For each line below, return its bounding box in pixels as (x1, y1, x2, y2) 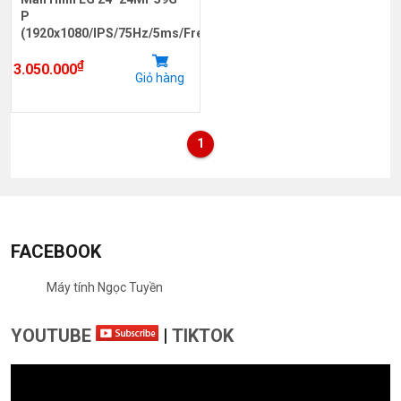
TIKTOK (172, 324, 234, 346)
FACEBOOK (11, 240, 101, 262)
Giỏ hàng (135, 70, 184, 85)
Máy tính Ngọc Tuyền (47, 279, 163, 294)
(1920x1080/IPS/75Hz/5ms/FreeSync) (21, 25, 243, 40)
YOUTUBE (11, 324, 96, 346)
